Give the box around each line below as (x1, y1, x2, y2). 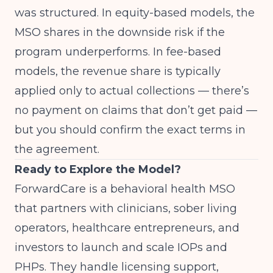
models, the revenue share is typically (15, 65, 221, 78)
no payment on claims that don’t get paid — (15, 104, 257, 117)
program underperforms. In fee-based (15, 45, 221, 58)
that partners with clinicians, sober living (15, 202, 237, 215)
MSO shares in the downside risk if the (15, 26, 225, 39)
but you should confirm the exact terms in (15, 123, 246, 136)
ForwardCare (15, 182, 86, 196)
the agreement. (15, 143, 99, 156)
